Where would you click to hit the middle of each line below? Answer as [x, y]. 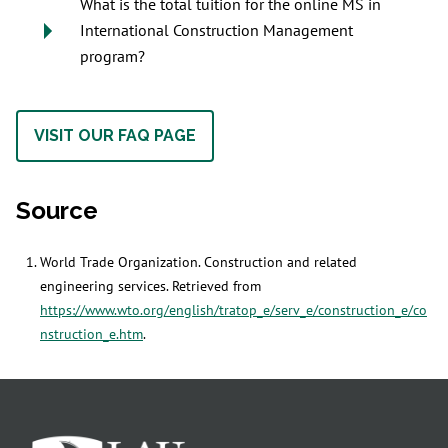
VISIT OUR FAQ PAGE [115, 135]
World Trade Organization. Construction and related [198, 262]
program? [112, 56]
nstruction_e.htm [91, 334]
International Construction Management [216, 30]
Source [57, 210]
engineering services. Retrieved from [150, 286]
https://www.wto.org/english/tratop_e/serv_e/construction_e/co [233, 310]
